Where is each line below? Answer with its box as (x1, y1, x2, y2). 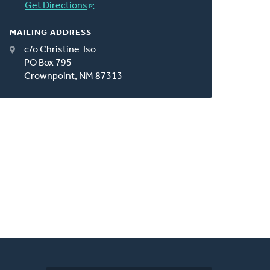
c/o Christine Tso (24, 45, 96, 55)
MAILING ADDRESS (10, 28, 92, 37)
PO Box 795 (24, 58, 72, 68)
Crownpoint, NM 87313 (24, 71, 123, 81)
